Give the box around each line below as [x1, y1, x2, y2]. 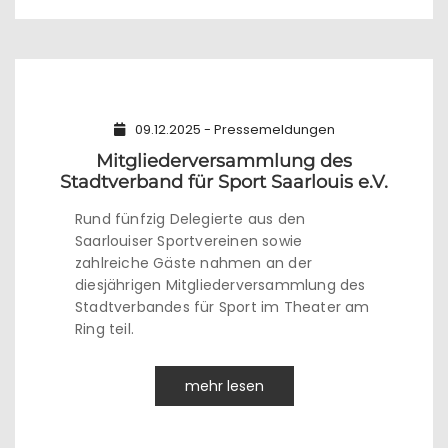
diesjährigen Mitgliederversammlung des [75, 275, 366, 295]
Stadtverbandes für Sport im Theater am [75, 297, 370, 317]
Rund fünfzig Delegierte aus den [75, 209, 306, 229]
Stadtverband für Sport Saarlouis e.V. [60, 171, 388, 193]
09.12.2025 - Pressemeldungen [134, 120, 335, 139]
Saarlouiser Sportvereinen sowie [75, 231, 303, 251]
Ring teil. [75, 319, 135, 339]
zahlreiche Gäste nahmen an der [75, 253, 312, 273]
